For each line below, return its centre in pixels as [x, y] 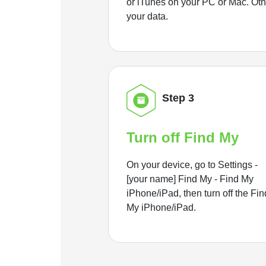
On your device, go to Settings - [192, 165]
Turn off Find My [183, 138]
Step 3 [178, 98]
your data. [147, 16]
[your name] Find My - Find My [190, 179]
